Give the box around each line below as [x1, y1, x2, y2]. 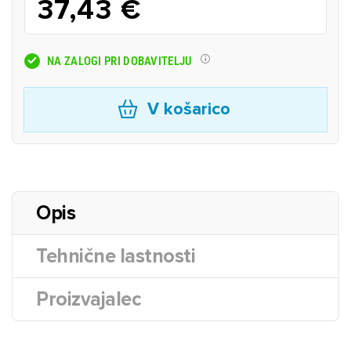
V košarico [147, 99, 230, 120]
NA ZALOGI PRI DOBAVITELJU [47, 53, 193, 68]
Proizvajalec [36, 288, 141, 311]
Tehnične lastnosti [36, 244, 195, 268]
